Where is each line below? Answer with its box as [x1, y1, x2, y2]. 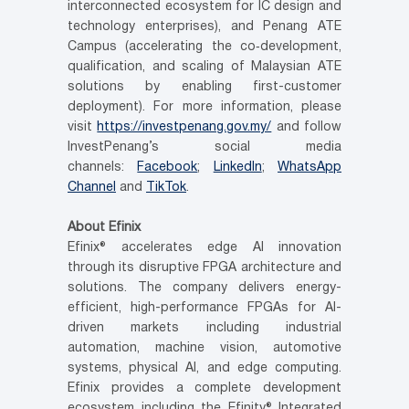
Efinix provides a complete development [68, 383, 341, 394]
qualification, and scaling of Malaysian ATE [68, 61, 341, 73]
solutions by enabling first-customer [68, 81, 341, 93]
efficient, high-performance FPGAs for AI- [68, 302, 341, 314]
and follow [271, 121, 342, 133]
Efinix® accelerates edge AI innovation [68, 242, 341, 254]
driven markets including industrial [68, 322, 341, 334]
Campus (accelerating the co [68, 41, 256, 53]
